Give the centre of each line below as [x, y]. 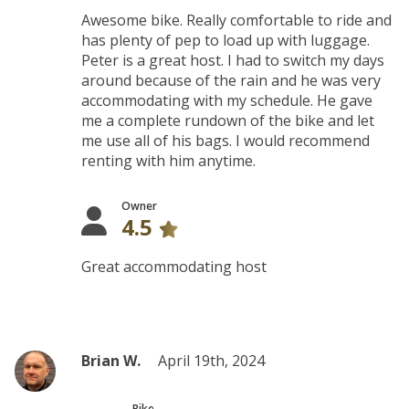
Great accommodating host [174, 267]
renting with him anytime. [169, 161]
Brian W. [111, 361]
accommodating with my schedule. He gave [227, 100]
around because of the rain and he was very [231, 80]
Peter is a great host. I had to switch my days [233, 60]
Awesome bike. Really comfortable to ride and [237, 20]
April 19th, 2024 [212, 361]
